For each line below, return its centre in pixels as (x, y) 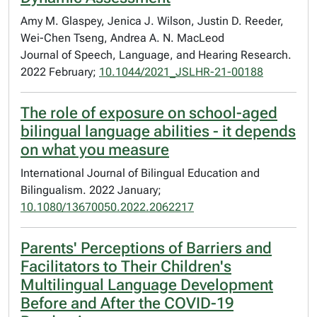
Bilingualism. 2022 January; (91, 190)
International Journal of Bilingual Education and (140, 173)
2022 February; (60, 72)
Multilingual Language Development (147, 285)
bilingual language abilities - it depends (158, 131)
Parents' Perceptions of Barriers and (146, 248)
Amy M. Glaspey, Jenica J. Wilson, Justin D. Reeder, (152, 21)
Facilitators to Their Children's (126, 266)
